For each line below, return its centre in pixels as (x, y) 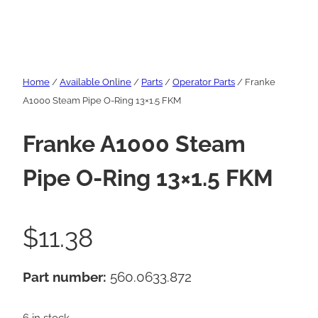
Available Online (95, 82)
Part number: (66, 277)
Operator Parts (204, 82)
